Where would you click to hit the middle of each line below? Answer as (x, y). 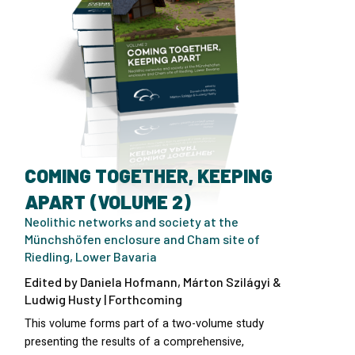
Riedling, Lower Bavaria (91, 257)
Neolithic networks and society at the (132, 222)
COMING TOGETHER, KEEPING (149, 176)
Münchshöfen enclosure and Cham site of (142, 239)
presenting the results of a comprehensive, (134, 342)
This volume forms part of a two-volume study (144, 324)
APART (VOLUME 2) (108, 202)
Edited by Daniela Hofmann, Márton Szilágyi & (153, 282)
